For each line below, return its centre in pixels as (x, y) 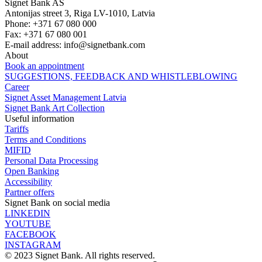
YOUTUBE (28, 224)
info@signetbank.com (104, 45)
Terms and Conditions (45, 140)
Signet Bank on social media (57, 203)
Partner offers (30, 192)
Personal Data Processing (51, 161)
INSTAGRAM (33, 245)
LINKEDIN (27, 213)
